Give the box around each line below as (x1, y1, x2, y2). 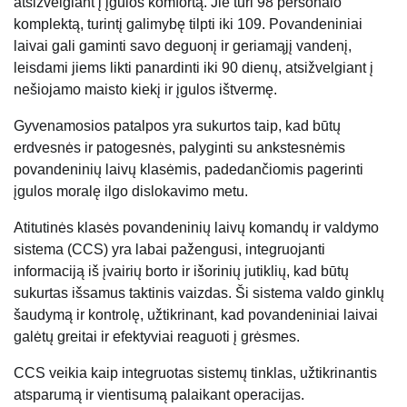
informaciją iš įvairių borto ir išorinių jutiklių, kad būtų (14, 263, 349, 280)
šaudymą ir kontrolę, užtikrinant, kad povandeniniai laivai (14, 307, 378, 323)
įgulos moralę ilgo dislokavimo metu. (14, 184, 248, 200)
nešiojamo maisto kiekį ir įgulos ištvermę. (14, 82, 277, 98)
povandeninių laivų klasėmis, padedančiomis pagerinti (14, 162, 363, 178)
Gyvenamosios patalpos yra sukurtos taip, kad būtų (14, 118, 341, 134)
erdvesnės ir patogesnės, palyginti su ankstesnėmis (14, 140, 345, 156)
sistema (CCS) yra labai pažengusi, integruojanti (14, 242, 325, 258)
